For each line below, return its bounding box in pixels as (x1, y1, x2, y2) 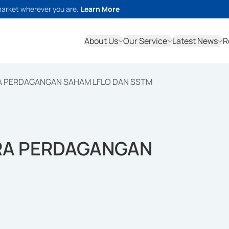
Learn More (81, 4, 120, 14)
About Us (84, 35, 118, 47)
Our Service (123, 35, 167, 47)
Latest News (172, 35, 218, 47)
